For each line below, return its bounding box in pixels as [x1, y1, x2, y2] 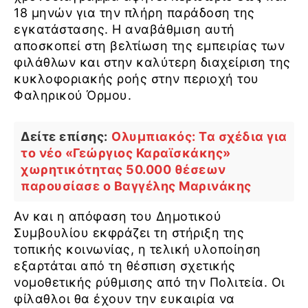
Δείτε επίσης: [21, 129, 108, 144]
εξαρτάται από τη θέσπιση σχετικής [14, 258, 236, 273]
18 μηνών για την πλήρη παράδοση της [14, 5, 255, 20]
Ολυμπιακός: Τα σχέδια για [111, 129, 287, 144]
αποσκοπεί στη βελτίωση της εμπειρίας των [14, 38, 285, 53]
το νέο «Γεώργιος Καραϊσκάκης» [21, 145, 231, 160]
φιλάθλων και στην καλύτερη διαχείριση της [14, 54, 291, 69]
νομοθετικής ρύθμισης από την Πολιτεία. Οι [14, 274, 285, 289]
